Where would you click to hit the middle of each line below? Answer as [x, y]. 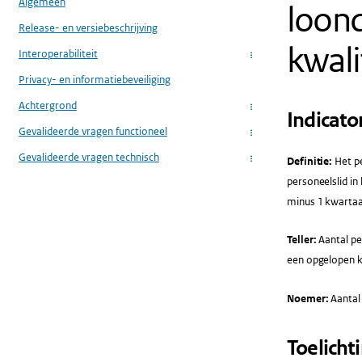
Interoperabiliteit [58, 54]
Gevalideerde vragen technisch [88, 158]
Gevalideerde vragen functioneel [93, 132]
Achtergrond [47, 106]
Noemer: [307, 299]
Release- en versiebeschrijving [88, 27]
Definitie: [309, 161]
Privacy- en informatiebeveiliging [94, 80]
